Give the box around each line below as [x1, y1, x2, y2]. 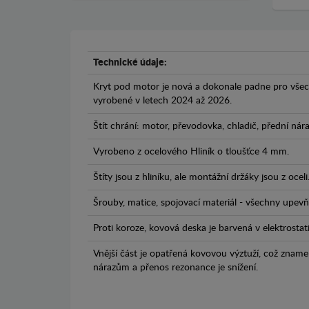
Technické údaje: [93, 57, 167, 68]
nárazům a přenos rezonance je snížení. [93, 262, 258, 272]
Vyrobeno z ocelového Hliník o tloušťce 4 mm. [93, 146, 289, 157]
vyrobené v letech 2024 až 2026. [93, 95, 232, 106]
